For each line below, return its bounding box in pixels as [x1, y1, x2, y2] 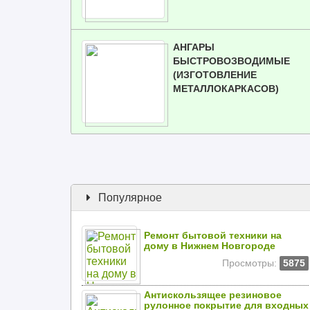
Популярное [95, 192, 162, 203]
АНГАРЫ [173, 42, 215, 53]
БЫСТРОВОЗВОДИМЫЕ [173, 55, 290, 66]
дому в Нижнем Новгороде [144, 241, 275, 251]
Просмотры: [222, 258, 277, 268]
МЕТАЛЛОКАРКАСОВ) [173, 83, 279, 94]
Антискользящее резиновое [144, 290, 282, 300]
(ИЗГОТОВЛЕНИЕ [173, 69, 257, 80]
